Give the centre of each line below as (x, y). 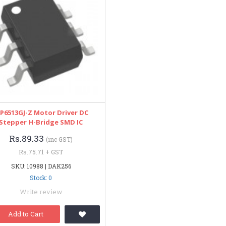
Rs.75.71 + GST (41, 152)
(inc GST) (60, 139)
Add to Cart (25, 214)
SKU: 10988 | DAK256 (41, 166)
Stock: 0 (41, 178)
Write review (41, 192)
